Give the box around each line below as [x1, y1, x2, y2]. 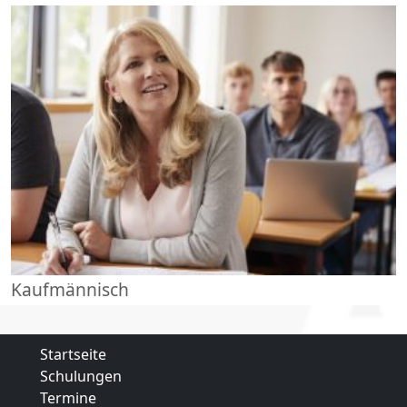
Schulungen [40, 366, 122, 387]
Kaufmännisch [11, 276, 129, 302]
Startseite [40, 344, 106, 365]
